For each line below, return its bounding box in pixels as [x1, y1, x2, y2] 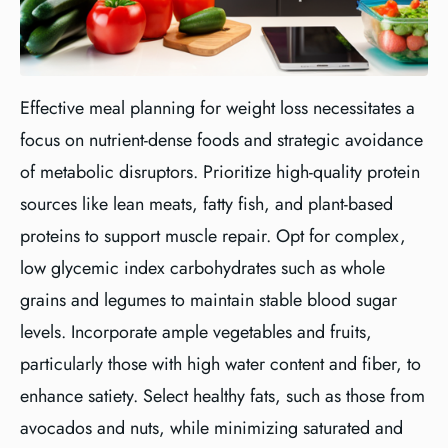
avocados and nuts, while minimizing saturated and [20, 415, 403, 441]
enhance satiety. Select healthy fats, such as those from [20, 383, 425, 409]
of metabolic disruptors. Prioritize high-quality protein [20, 159, 420, 185]
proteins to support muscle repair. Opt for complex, [20, 223, 406, 249]
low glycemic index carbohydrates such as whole [20, 255, 385, 281]
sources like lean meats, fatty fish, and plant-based [20, 191, 393, 217]
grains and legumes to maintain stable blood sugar [20, 287, 397, 313]
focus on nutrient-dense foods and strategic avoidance [20, 127, 423, 153]
